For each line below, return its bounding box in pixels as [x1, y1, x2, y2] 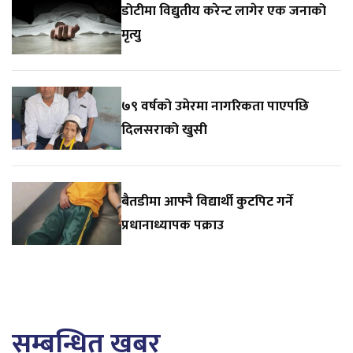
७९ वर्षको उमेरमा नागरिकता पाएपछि [121, 94, 310, 117]
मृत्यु [121, 22, 142, 46]
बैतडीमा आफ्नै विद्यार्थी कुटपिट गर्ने [121, 189, 294, 213]
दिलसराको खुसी [121, 117, 208, 141]
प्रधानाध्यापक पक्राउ [121, 213, 225, 236]
